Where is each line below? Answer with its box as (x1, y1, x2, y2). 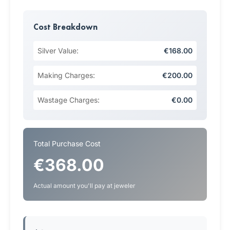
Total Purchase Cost (33, 139, 101, 148)
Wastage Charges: (37, 95, 100, 104)
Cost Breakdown (33, 22, 98, 32)
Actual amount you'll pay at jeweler (33, 182, 136, 189)
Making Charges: (37, 71, 95, 80)
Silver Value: (37, 46, 79, 55)
